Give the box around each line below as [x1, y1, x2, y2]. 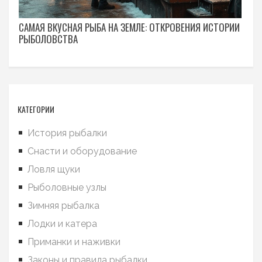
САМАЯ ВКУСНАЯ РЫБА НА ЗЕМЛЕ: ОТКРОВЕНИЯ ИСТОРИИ [19, 20, 240, 35]
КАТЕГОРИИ [18, 103, 54, 116]
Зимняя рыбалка [27, 200, 99, 212]
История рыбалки [27, 127, 107, 139]
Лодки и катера [27, 218, 97, 230]
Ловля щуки [27, 164, 80, 175]
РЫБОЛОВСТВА [19, 32, 78, 47]
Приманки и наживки [27, 236, 120, 248]
